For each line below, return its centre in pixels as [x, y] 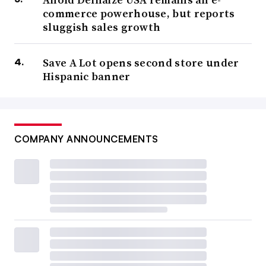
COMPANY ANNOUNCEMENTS [86, 139]
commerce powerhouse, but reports [139, 14]
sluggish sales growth [102, 27]
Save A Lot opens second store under [141, 63]
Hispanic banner [87, 77]
